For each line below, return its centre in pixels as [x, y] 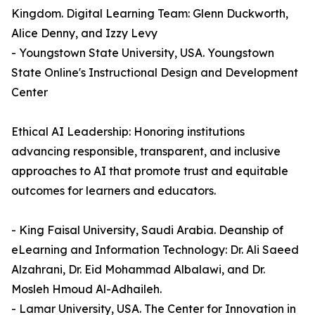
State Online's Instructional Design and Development [155, 73]
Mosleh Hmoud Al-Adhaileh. [86, 289]
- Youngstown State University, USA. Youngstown [143, 53]
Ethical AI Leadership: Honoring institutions [128, 132]
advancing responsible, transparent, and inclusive [146, 152]
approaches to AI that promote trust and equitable [150, 171]
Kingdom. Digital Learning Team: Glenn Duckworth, [150, 14]
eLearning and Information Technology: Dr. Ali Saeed [155, 250]
